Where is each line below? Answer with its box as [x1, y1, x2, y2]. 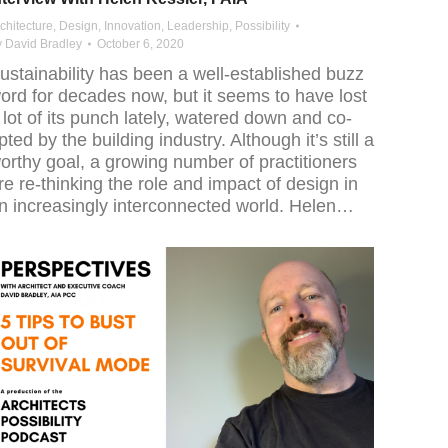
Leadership [167, 19, 229, 34]
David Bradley [5, 37, 82, 52]
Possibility [235, 19, 290, 34]
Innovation [104, 19, 161, 34]
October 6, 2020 [97, 37, 184, 52]
